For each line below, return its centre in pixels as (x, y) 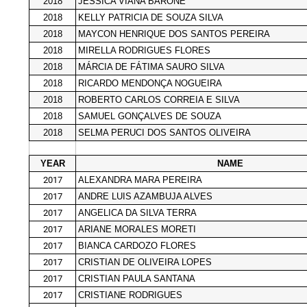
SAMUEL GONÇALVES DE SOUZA (150, 116)
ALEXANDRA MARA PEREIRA (140, 180)
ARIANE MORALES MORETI (137, 229)
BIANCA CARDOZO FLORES (137, 245)
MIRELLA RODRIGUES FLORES (144, 50)
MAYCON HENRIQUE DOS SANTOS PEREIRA (174, 34)
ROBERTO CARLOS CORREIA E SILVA (159, 99)
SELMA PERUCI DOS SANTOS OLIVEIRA (164, 132)
